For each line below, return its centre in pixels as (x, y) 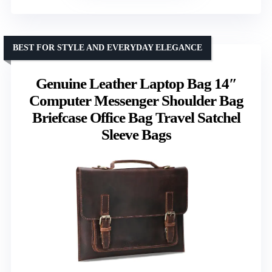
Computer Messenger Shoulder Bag (136, 101)
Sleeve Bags (136, 135)
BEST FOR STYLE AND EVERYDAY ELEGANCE (107, 48)
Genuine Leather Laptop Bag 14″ (136, 84)
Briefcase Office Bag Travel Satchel (136, 118)
